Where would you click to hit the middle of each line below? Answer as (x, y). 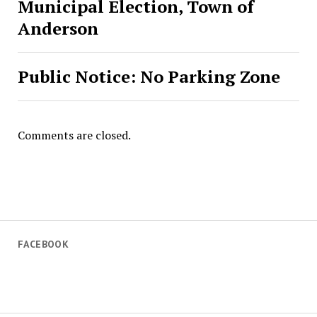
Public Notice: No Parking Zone (149, 76)
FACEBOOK (43, 244)
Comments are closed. (74, 135)
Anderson (58, 28)
